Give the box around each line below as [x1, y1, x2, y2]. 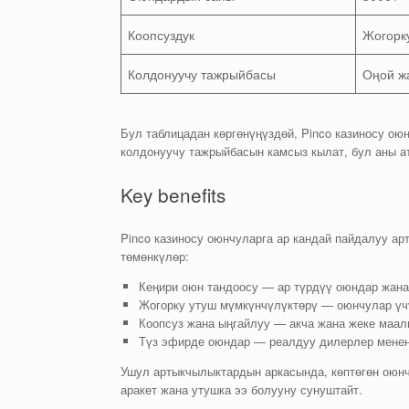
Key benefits [121, 180, 225, 208]
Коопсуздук [128, 25, 194, 44]
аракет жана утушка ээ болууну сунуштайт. [121, 380, 362, 398]
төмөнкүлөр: [121, 246, 189, 265]
